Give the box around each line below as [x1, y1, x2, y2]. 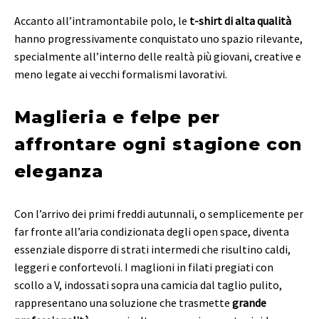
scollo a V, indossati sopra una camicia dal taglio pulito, [14, 278, 282, 293]
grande [232, 296, 266, 310]
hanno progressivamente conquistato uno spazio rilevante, [14, 31, 303, 46]
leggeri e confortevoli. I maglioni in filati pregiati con [14, 260, 273, 275]
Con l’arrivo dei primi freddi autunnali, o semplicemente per [14, 206, 303, 221]
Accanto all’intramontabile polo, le [14, 13, 189, 28]
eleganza [14, 160, 104, 182]
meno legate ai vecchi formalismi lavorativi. [14, 66, 227, 81]
